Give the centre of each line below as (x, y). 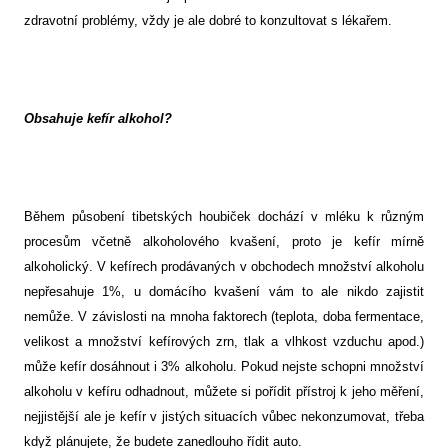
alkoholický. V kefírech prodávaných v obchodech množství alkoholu (224, 267)
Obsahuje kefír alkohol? (98, 119)
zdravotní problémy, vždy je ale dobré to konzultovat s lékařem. (208, 21)
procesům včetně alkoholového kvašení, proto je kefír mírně (224, 242)
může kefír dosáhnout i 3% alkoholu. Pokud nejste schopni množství (224, 367)
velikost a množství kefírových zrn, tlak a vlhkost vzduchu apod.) (224, 342)
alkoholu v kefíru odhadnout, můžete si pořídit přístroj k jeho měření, (224, 392)
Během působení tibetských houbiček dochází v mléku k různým (224, 217)
